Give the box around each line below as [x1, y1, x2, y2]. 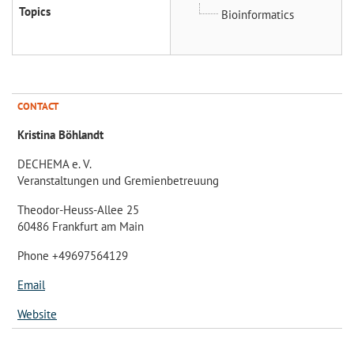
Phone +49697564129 [17, 247, 128, 263]
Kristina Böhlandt [17, 126, 104, 142]
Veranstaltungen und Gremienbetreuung [17, 172, 219, 188]
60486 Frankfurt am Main [17, 218, 144, 234]
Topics [19, 3, 51, 19]
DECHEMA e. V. [17, 156, 92, 171]
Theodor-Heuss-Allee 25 [17, 201, 139, 217]
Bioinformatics [221, 6, 294, 22]
